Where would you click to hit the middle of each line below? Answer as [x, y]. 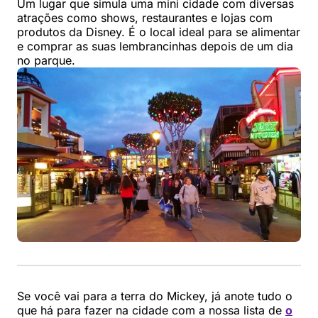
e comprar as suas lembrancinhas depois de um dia [155, 46]
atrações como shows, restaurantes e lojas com [145, 18]
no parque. [46, 61]
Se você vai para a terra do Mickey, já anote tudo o [155, 296]
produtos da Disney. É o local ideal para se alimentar [159, 32]
